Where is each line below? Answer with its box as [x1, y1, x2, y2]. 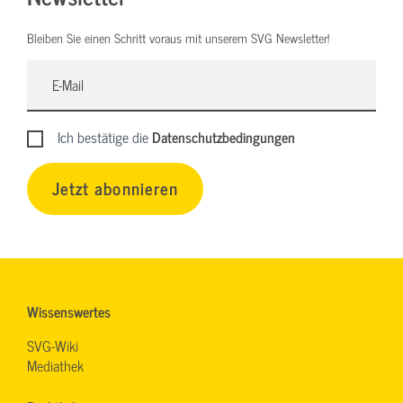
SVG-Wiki [27, 333, 78, 357]
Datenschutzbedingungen [152, 125, 296, 149]
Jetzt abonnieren [52, 174, 178, 202]
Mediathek [27, 353, 84, 377]
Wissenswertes [27, 299, 111, 323]
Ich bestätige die [58, 125, 153, 149]
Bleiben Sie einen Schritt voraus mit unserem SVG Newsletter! [27, 27, 329, 49]
